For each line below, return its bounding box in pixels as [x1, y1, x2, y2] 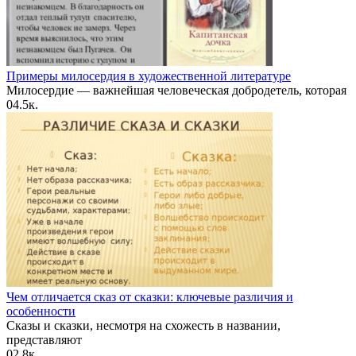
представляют [6, 333, 82, 347]
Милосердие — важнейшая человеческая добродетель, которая [6, 83, 346, 98]
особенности [6, 304, 75, 319]
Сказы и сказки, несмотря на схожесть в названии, [6, 319, 281, 333]
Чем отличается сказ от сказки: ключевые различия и [6, 290, 293, 304]
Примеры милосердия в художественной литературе [6, 69, 291, 83]
